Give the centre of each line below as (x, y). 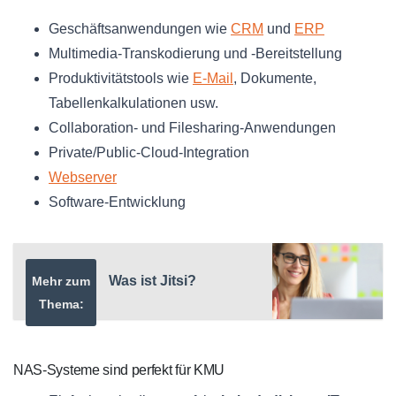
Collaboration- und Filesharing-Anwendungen (192, 128)
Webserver (83, 178)
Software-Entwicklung (117, 202)
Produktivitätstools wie (121, 79)
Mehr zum (61, 282)
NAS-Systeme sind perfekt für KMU (119, 370)
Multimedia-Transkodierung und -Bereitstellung (195, 54)
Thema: (61, 305)
